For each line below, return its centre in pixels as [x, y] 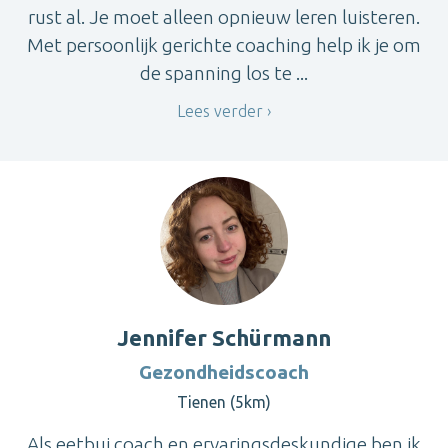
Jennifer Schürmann [224, 337]
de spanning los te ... [224, 73]
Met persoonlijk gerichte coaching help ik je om [224, 45]
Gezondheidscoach [224, 371]
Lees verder [220, 110]
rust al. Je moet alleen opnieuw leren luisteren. [224, 17]
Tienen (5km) [224, 401]
